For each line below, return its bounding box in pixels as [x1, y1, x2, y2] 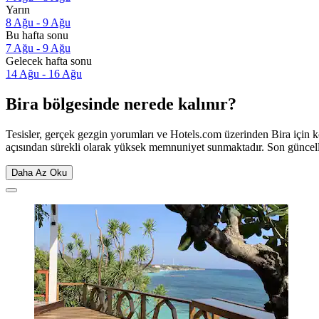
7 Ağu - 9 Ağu [6, 42, 70, 55]
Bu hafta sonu [6, 29, 68, 42]
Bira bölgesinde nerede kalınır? [6, 95, 236, 114]
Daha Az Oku [11, 167, 67, 179]
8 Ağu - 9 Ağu [6, 16, 70, 29]
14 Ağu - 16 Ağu [6, 68, 82, 80]
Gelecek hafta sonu [6, 55, 92, 68]
